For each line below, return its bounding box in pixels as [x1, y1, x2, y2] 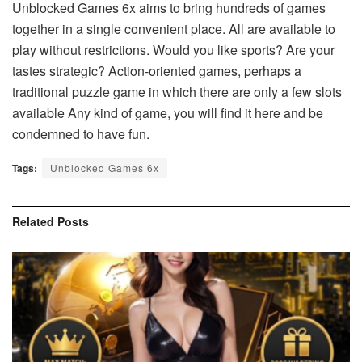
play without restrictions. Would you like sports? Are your [12, 40, 335, 60]
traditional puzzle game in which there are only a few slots [12, 82, 342, 102]
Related [12, 213, 54, 230]
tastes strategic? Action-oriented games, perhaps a [12, 61, 301, 81]
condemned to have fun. [12, 124, 149, 144]
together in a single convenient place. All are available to [12, 19, 335, 39]
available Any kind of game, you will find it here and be [12, 103, 323, 123]
